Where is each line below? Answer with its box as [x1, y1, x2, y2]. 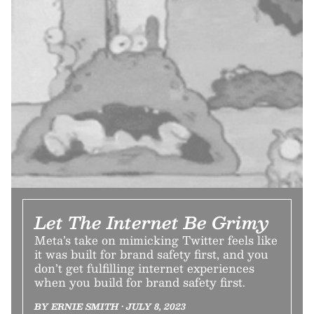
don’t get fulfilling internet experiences [34, 258, 254, 278]
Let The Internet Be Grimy [34, 207, 269, 236]
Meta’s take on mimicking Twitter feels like [34, 230, 278, 250]
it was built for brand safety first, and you [34, 244, 268, 264]
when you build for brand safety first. [34, 272, 245, 292]
